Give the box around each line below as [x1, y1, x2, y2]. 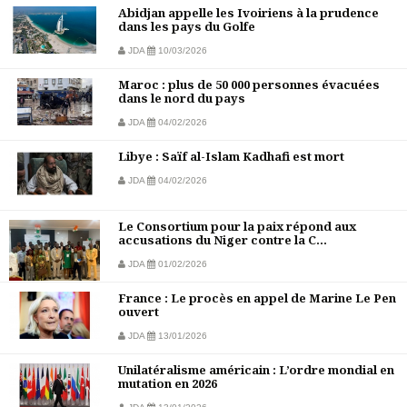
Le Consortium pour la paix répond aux [118, 218, 356, 235]
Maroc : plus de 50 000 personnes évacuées [118, 76, 380, 94]
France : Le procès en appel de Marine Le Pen [118, 290, 396, 307]
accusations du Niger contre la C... [118, 232, 327, 249]
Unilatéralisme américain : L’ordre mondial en [118, 362, 394, 379]
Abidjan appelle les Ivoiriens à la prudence [118, 5, 379, 22]
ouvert [118, 303, 159, 321]
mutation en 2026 [118, 375, 217, 392]
